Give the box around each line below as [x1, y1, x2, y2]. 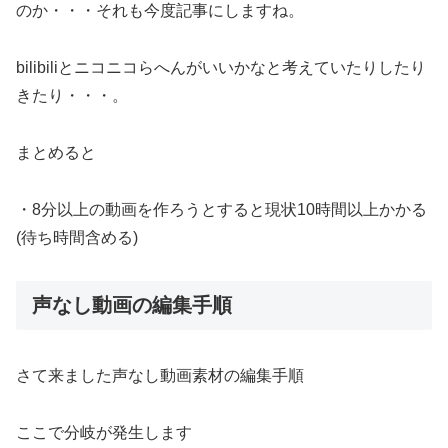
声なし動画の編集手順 [32, 293, 232, 316]
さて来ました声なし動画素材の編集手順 [16, 366, 304, 384]
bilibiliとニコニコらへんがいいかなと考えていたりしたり [16, 59, 426, 77]
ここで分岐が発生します [16, 423, 192, 441]
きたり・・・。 [16, 87, 128, 105]
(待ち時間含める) [16, 228, 138, 246]
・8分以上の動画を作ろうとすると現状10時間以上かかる [16, 200, 427, 218]
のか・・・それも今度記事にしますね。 [16, 2, 304, 20]
